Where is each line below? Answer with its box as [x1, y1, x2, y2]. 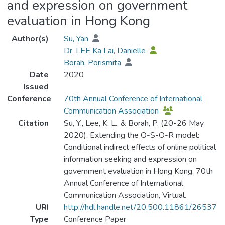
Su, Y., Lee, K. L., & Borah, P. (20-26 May [63, 118, 204, 129]
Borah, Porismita [63, 57, 123, 69]
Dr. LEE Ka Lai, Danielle [63, 45, 148, 57]
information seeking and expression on [63, 154, 197, 165]
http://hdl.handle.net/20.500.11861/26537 [63, 202, 217, 213]
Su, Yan [63, 33, 90, 45]
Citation [18, 118, 49, 129]
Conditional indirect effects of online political [63, 142, 216, 153]
